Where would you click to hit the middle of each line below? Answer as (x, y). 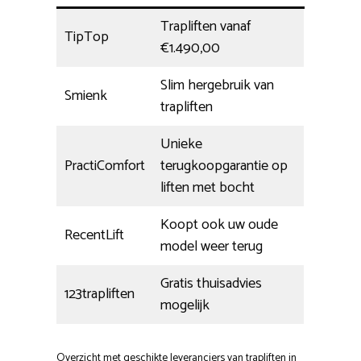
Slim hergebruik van (217, 86)
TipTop (87, 37)
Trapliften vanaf (205, 27)
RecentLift (94, 236)
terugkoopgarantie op (224, 166)
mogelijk (185, 306)
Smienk (86, 96)
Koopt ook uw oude (219, 225)
